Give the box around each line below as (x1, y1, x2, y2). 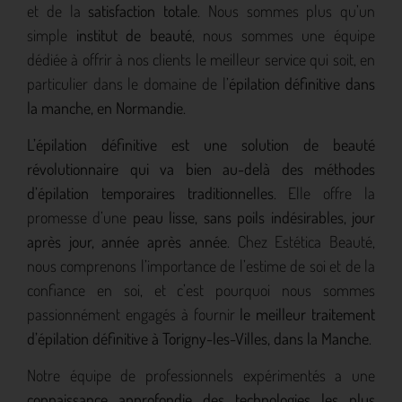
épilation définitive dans (228, 73, 376, 93)
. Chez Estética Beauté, (226, 232, 376, 252)
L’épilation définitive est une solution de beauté (27, 135, 375, 155)
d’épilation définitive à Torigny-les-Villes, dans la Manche (27, 328, 369, 349)
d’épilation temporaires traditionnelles (27, 183, 274, 204)
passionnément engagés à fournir (27, 304, 240, 325)
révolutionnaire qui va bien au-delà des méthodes (27, 159, 375, 179)
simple (27, 24, 76, 45)
